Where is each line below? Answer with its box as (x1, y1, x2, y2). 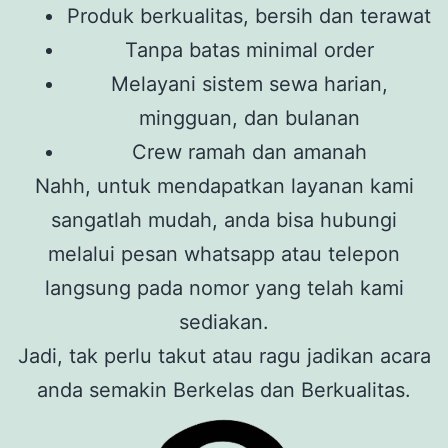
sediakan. (179, 309, 269, 334)
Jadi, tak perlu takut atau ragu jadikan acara (17, 343, 431, 368)
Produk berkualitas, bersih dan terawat (67, 3, 431, 28)
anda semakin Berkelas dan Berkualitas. (37, 377, 411, 402)
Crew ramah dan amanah (131, 139, 367, 164)
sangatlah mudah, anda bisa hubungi (51, 207, 397, 232)
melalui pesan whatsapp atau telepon (48, 241, 400, 266)
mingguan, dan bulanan (138, 105, 360, 130)
